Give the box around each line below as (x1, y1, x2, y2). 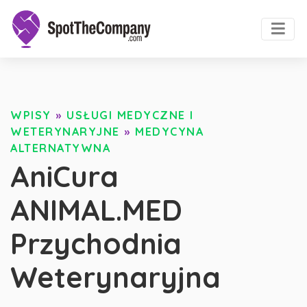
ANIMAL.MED (10, 192, 182, 228)
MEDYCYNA (135, 125, 204, 139)
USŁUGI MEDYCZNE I (66, 108, 194, 123)
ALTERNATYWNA (10, 141, 110, 156)
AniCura (10, 158, 119, 194)
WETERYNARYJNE (10, 125, 120, 139)
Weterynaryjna (10, 259, 221, 295)
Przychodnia (10, 225, 182, 261)
